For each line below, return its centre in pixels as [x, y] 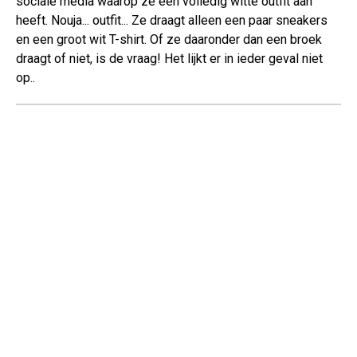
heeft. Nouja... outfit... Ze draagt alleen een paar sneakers [172, 21]
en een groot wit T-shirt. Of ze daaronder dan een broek [169, 40]
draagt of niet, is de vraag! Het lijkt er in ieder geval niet [169, 59]
